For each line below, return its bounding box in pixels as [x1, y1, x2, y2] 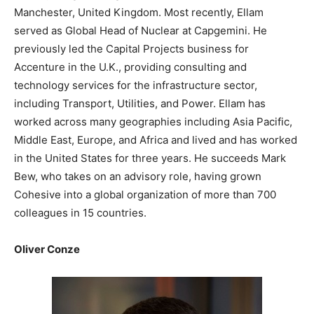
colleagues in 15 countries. [14, 206, 146, 220]
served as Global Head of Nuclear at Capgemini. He [14, 24, 267, 38]
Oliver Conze [14, 243, 80, 257]
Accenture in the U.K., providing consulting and [14, 60, 247, 74]
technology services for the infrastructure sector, [14, 78, 257, 93]
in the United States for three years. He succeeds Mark [14, 151, 286, 165]
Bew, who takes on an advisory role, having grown [14, 170, 261, 184]
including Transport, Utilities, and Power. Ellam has [14, 97, 266, 111]
